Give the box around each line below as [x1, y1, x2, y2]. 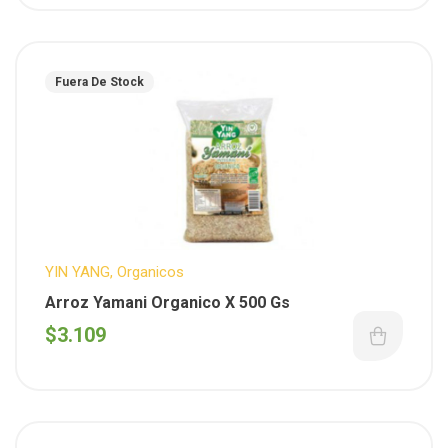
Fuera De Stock [55, 74, 144, 89]
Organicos [117, 262, 184, 281]
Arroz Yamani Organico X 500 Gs [45, 292, 290, 312]
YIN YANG [45, 262, 110, 281]
